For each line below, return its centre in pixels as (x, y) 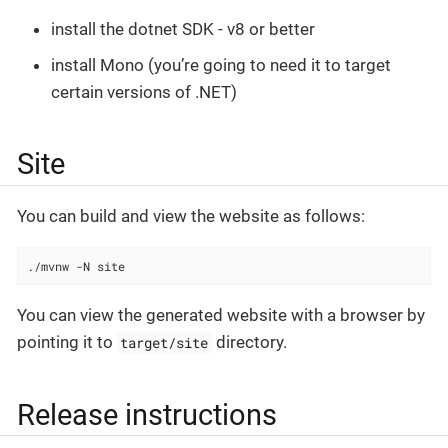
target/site (164, 342)
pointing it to (67, 341)
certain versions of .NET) (144, 91)
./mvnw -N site (76, 266)
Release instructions (147, 414)
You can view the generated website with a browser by (221, 314)
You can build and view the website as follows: (191, 216)
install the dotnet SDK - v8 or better (183, 29)
